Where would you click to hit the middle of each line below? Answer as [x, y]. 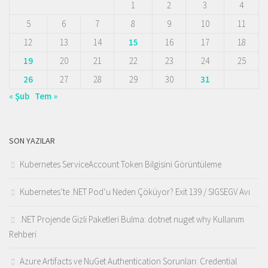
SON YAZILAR [32, 141]
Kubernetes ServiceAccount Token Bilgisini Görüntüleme [121, 165]
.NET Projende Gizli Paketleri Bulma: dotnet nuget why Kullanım [132, 220]
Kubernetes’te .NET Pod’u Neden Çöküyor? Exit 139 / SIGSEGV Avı [135, 192]
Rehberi [23, 234]
